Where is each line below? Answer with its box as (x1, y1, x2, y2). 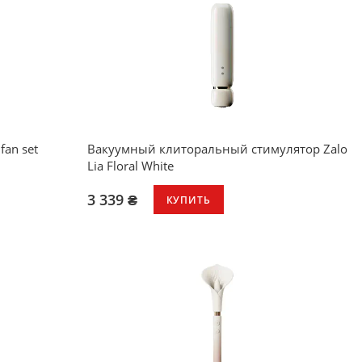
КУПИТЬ (166, 192, 211, 207)
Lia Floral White (86, 158, 174, 175)
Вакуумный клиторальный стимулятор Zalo (86, 141, 347, 158)
